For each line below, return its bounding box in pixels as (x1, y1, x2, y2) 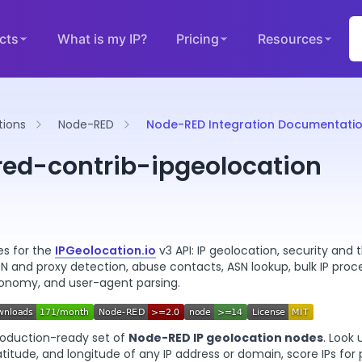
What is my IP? (57, 31, 147, 47)
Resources (257, 31, 323, 47)
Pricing (175, 31, 219, 47)
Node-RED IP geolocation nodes (128, 330, 323, 346)
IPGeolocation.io (55, 242, 156, 259)
